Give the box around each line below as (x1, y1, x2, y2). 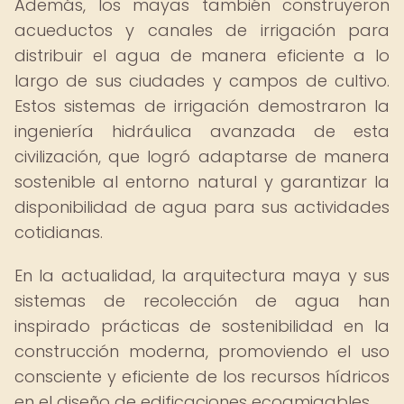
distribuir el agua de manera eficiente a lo (14, 44, 390, 67)
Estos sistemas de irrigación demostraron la (14, 95, 390, 117)
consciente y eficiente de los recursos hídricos (14, 365, 390, 388)
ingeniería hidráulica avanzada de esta (14, 120, 390, 142)
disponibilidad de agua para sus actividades (14, 196, 390, 218)
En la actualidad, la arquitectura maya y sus (14, 264, 390, 287)
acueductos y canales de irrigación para (14, 19, 390, 41)
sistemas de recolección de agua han (14, 289, 390, 312)
